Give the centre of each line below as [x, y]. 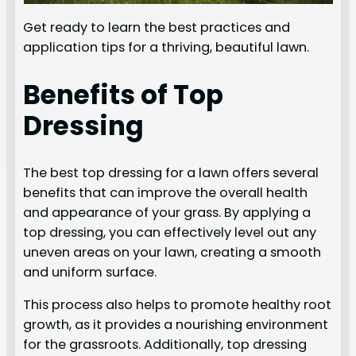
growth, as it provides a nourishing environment [176, 325]
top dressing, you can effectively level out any [170, 232]
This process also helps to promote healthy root [178, 305]
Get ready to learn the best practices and [157, 28]
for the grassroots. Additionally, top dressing [165, 345]
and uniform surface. [90, 272]
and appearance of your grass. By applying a [167, 212]
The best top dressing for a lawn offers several [171, 172]
